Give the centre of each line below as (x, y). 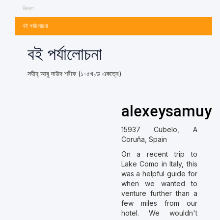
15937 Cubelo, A (159, 129)
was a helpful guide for (159, 174)
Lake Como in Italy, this (159, 164)
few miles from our (159, 203)
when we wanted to (159, 183)
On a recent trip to (159, 154)
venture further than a (159, 193)
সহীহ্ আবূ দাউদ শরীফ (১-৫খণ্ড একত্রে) (75, 73)
